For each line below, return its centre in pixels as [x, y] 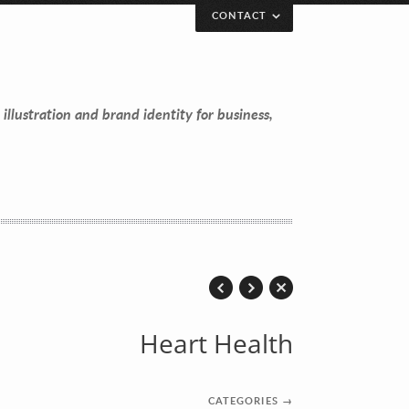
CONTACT [239, 15]
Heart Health [216, 343]
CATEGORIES [243, 400]
